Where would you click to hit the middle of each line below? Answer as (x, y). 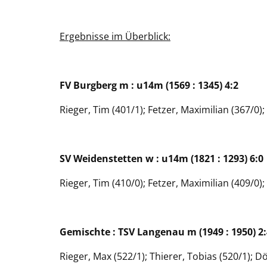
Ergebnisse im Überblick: (115, 36)
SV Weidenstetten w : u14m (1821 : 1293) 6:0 (163, 158)
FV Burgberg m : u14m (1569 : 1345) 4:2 (149, 85)
